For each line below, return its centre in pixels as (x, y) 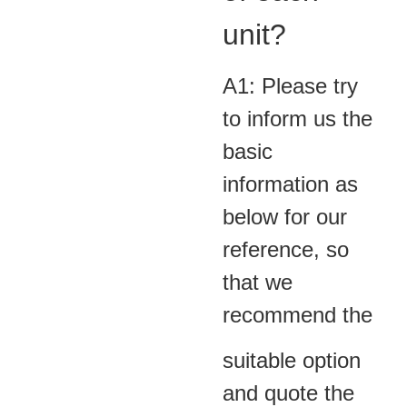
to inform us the (298, 118)
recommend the (298, 314)
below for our (285, 216)
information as (290, 184)
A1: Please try (290, 85)
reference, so (286, 249)
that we (258, 282)
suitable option (292, 361)
